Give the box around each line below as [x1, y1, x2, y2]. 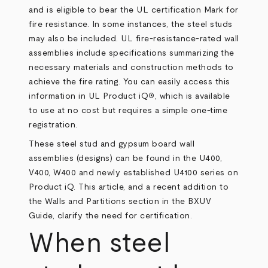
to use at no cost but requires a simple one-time [29, 106, 228, 115]
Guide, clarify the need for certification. [29, 212, 193, 220]
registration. [29, 121, 78, 129]
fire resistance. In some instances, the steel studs [29, 20, 233, 29]
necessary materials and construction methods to [29, 63, 234, 72]
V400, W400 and [29, 169, 97, 177]
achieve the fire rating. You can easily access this [29, 78, 230, 86]
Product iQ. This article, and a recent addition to [29, 183, 229, 191]
